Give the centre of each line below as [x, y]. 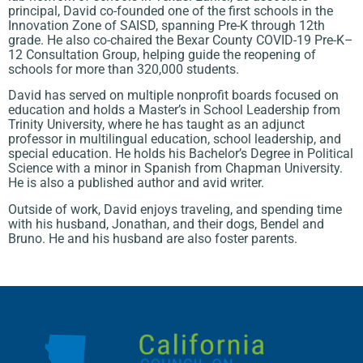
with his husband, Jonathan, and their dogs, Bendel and [166, 224]
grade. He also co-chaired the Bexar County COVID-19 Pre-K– [181, 40]
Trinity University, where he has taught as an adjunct [156, 125]
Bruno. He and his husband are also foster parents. [153, 238]
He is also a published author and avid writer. [136, 183]
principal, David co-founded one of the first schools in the [171, 11]
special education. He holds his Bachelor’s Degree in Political [181, 154]
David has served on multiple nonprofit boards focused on [173, 96]
